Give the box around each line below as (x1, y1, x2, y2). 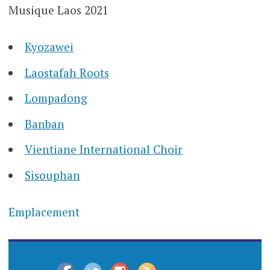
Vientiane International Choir (24, 142, 183, 157)
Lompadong (24, 90, 87, 106)
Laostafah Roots (24, 64, 109, 80)
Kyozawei (24, 39, 74, 55)
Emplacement (8, 204, 80, 220)
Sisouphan (24, 167, 80, 183)
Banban (24, 116, 64, 131)
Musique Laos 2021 (8, 2, 108, 17)
